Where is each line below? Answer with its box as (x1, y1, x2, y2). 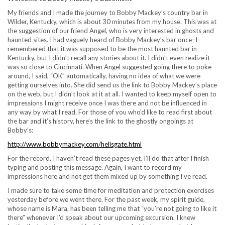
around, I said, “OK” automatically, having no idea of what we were (8, 72, 200, 80)
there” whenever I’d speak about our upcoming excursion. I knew (8, 213, 195, 221)
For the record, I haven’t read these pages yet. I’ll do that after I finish (8, 154, 209, 162)
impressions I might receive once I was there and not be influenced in (8, 99, 207, 107)
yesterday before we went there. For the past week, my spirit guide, (8, 195, 205, 203)
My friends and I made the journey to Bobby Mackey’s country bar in (8, 9, 208, 17)
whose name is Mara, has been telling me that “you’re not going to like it (8, 204, 216, 212)
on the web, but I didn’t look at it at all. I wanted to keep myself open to (8, 90, 216, 98)
